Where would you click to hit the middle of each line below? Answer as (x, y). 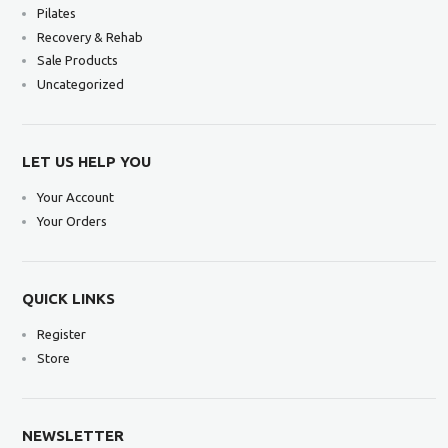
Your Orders (72, 220)
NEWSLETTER (73, 436)
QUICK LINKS (69, 299)
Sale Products (78, 60)
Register (62, 334)
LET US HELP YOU (87, 162)
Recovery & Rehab (90, 36)
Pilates (57, 13)
